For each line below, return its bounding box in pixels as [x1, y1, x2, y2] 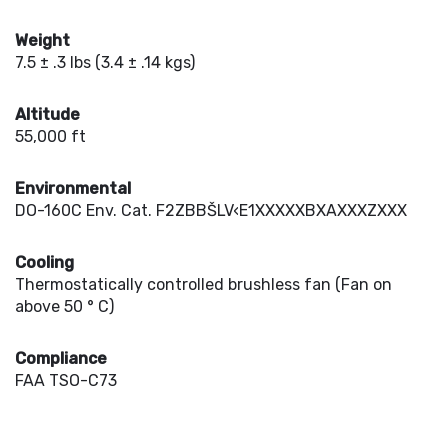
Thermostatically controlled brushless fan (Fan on [15, 275, 392, 294]
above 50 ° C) [15, 297, 114, 316]
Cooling [15, 253, 74, 272]
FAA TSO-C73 [15, 371, 117, 390]
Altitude [15, 105, 80, 124]
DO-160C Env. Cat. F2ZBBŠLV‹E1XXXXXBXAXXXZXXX [15, 201, 407, 220]
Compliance [15, 349, 107, 368]
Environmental [15, 179, 131, 198]
